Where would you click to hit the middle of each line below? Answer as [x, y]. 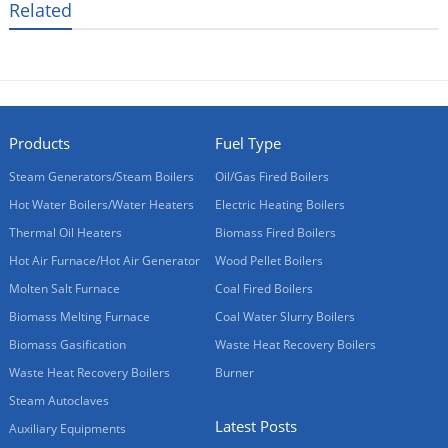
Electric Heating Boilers [280, 204]
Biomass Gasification [67, 344]
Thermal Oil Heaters [65, 232]
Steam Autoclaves [58, 400]
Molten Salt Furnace [64, 288]
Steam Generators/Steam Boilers [101, 176]
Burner [235, 372]
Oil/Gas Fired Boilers [272, 176]
